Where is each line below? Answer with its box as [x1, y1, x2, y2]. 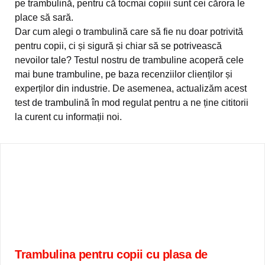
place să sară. [15, 12, 73, 22]
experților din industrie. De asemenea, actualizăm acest [15, 83, 247, 93]
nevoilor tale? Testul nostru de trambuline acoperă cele [15, 55, 244, 65]
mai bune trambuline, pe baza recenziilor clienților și [15, 69, 232, 79]
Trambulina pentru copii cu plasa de [15, 248, 208, 261]
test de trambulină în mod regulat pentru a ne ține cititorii [15, 98, 248, 108]
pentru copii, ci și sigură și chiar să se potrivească [15, 41, 222, 51]
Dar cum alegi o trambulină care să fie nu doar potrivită [15, 27, 243, 37]
